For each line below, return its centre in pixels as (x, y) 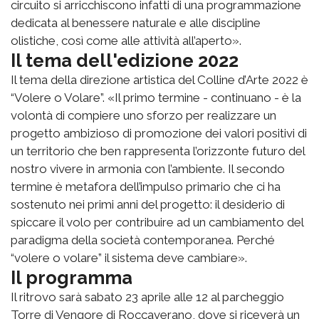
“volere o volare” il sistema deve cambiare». (129, 257)
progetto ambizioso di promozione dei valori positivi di (159, 133)
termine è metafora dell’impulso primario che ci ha (146, 186)
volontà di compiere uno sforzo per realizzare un (143, 115)
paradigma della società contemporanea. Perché (143, 240)
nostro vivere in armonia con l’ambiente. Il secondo (148, 168)
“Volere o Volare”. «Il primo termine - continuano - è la (156, 97)
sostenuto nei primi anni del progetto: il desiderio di (148, 204)
